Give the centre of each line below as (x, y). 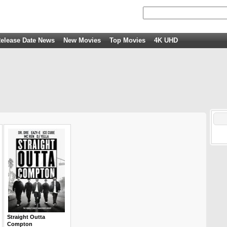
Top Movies (127, 40)
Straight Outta (26, 217)
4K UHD (166, 40)
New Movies (82, 40)
